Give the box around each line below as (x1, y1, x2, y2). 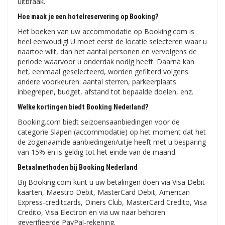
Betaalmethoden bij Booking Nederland (18, 163, 138, 172)
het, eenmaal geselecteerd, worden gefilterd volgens (18, 67, 188, 77)
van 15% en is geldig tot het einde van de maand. (18, 147, 177, 157)
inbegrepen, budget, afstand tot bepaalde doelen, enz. (18, 87, 193, 97)
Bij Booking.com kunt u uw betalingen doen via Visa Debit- (18, 177, 207, 187)
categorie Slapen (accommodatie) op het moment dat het (18, 127, 206, 137)
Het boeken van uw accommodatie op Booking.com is (18, 27, 194, 37)
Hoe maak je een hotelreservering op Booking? (18, 13, 158, 21)
